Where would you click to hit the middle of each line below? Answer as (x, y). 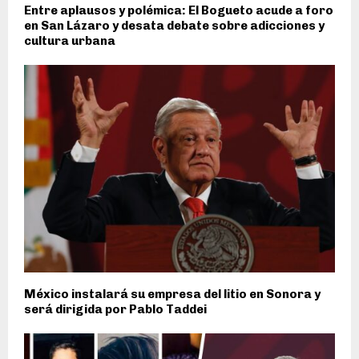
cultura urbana (70, 41)
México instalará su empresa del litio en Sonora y (172, 294)
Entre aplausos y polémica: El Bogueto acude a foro (179, 11)
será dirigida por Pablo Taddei (115, 309)
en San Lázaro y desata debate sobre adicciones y (174, 26)
